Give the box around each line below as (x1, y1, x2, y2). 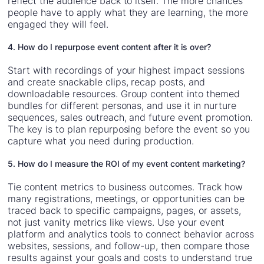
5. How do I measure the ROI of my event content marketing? (8, 159, 246, 169)
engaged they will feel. (8, 18, 108, 31)
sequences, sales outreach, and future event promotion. (8, 111, 253, 124)
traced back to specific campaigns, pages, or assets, (8, 204, 241, 217)
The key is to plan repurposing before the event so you (8, 123, 250, 136)
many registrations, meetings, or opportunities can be (8, 193, 245, 205)
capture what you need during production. (8, 135, 194, 147)
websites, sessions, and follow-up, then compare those (8, 240, 249, 252)
